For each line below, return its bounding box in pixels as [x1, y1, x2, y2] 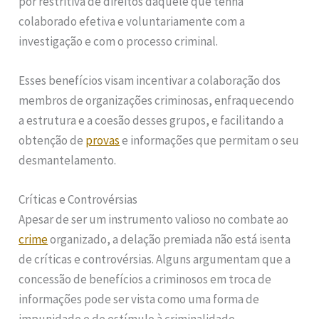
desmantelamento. [19, 152, 117, 168]
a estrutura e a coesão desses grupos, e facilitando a [19, 112, 284, 128]
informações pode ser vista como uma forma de [19, 291, 260, 308]
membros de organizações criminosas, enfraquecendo [19, 92, 295, 108]
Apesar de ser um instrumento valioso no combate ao [19, 211, 289, 228]
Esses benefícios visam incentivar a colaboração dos [19, 72, 281, 88]
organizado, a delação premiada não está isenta [48, 231, 291, 248]
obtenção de [19, 132, 86, 148]
